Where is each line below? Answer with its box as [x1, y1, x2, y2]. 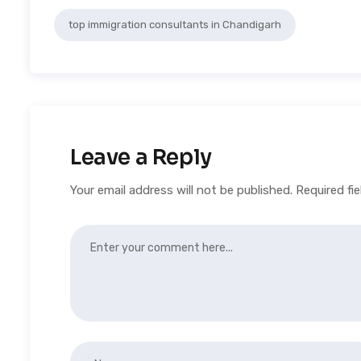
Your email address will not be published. [70, 183, 293, 197]
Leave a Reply [70, 144, 212, 171]
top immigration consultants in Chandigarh [68, 19, 281, 31]
